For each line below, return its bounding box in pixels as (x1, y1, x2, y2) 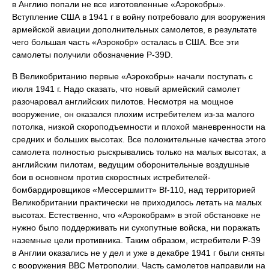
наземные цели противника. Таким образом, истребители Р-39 (12, 235, 261, 245)
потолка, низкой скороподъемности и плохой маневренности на (12, 122, 265, 131)
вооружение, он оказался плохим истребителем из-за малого (12, 109, 255, 119)
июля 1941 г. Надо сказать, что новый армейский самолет (12, 84, 240, 94)
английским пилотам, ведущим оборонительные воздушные (12, 160, 250, 169)
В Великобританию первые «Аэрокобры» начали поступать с (12, 71, 253, 81)
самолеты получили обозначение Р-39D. (12, 50, 173, 59)
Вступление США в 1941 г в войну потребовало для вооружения (12, 12, 265, 22)
